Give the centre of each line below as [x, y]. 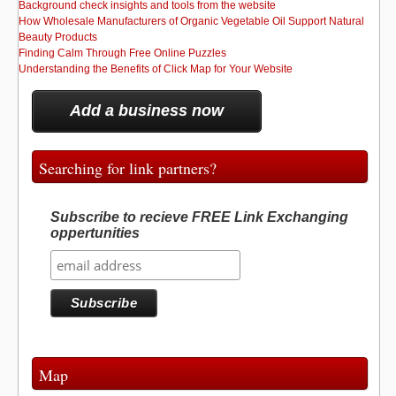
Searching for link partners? [128, 168]
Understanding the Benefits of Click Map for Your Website [156, 69]
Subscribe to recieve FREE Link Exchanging [199, 217]
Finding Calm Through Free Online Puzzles [122, 53]
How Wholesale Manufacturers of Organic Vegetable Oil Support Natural [191, 21]
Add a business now [147, 110]
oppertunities [95, 233]
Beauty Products [58, 37]
